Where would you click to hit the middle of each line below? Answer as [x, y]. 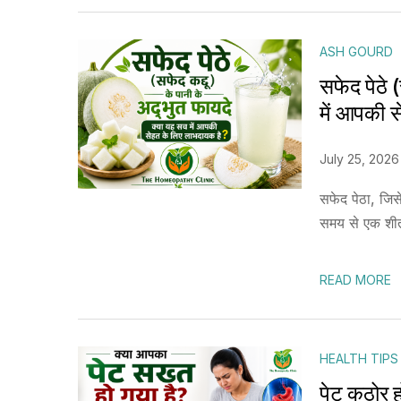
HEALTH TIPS [359, 358]
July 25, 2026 [359, 159]
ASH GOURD [356, 51]
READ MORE [355, 280]
